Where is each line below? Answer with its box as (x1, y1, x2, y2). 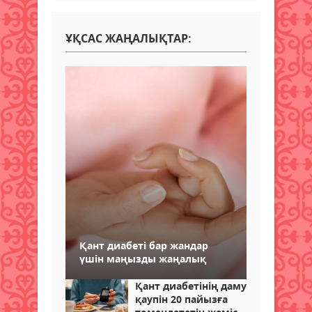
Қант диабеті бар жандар (79, 239, 208, 253)
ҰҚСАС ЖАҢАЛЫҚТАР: (65, 31, 192, 47)
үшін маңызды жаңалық (79, 252, 206, 266)
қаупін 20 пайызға (135, 292, 228, 306)
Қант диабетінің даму (135, 279, 247, 293)
